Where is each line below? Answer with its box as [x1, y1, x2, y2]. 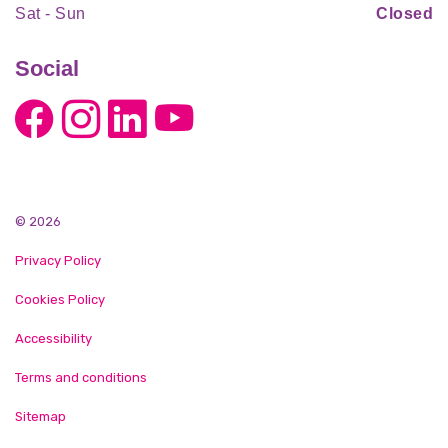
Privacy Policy [15, 253, 101, 269]
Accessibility [15, 331, 92, 347]
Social [15, 56, 79, 82]
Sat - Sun [15, 5, 86, 23]
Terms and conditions [15, 370, 147, 386]
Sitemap [15, 409, 66, 425]
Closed [376, 5, 433, 23]
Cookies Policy [15, 292, 105, 308]
